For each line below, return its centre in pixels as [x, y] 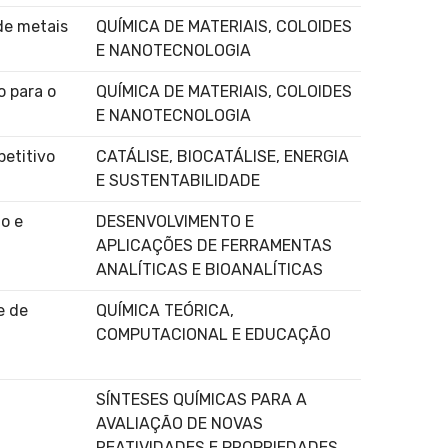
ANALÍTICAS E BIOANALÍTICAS [209, 269]
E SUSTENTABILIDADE [178, 180]
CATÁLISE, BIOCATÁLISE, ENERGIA [222, 156]
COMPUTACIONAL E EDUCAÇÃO [213, 334]
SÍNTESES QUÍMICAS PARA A [201, 399]
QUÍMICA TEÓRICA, [165, 310]
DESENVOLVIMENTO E [175, 221]
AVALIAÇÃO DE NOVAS [179, 423]
